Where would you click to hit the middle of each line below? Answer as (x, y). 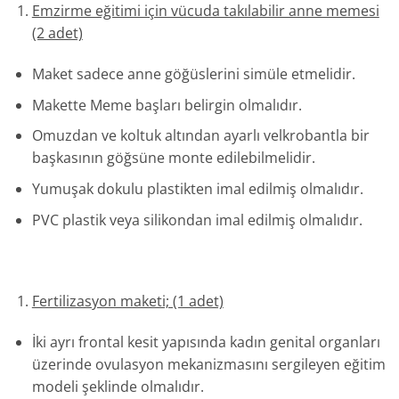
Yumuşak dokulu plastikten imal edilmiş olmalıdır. (197, 188)
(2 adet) (57, 33)
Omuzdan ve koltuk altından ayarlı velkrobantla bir (200, 136)
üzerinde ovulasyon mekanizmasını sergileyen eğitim (208, 364)
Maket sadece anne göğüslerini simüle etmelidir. (193, 74)
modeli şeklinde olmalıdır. (118, 386)
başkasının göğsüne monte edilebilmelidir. (173, 158)
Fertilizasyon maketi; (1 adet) (127, 301)
